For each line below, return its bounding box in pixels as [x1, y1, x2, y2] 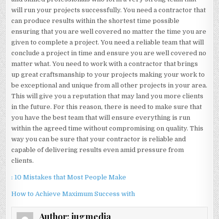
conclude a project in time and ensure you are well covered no [11, 49, 207, 57]
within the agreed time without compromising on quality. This [11, 124, 204, 132]
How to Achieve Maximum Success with [11, 190, 135, 197]
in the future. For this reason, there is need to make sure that [11, 103, 202, 110]
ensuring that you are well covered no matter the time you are [11, 27, 207, 35]
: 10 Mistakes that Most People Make [11, 173, 127, 181]
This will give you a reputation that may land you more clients [11, 92, 204, 100]
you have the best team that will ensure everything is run [11, 113, 191, 121]
